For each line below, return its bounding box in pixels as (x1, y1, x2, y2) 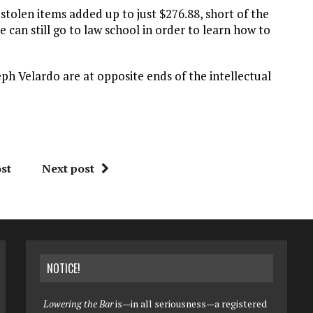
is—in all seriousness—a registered (113, 297, 268, 310)
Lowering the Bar (43, 297, 114, 310)
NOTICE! (47, 260, 81, 277)
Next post (42, 161, 95, 176)
